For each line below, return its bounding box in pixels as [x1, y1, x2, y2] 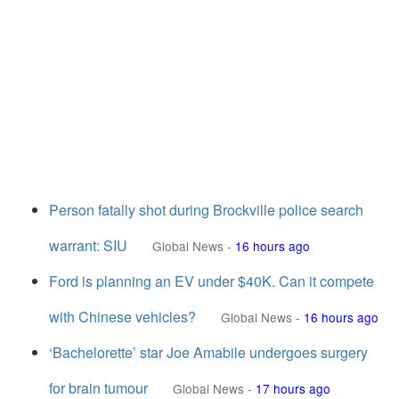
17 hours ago [256, 379, 330, 397]
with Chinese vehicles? [49, 306, 196, 327]
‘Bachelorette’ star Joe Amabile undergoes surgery [49, 342, 368, 362]
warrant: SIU [49, 235, 127, 256]
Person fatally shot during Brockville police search [49, 199, 363, 220]
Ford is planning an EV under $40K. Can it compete [49, 271, 374, 291]
